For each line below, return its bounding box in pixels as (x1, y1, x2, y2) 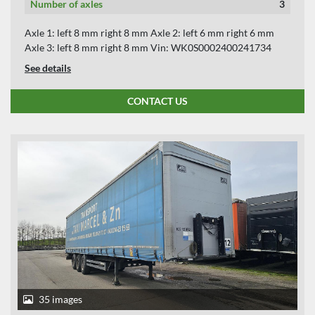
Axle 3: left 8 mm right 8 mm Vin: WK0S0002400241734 (25, 41, 271, 53)
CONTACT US (127, 95, 188, 107)
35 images (39, 292, 82, 305)
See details (25, 61, 71, 74)
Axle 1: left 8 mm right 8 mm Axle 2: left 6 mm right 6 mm (25, 26, 274, 39)
